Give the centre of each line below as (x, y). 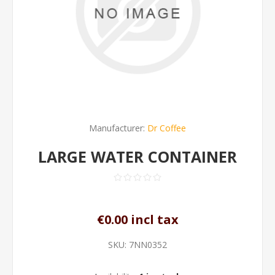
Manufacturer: (117, 128)
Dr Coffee (167, 128)
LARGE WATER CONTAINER (137, 157)
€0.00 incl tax (137, 219)
